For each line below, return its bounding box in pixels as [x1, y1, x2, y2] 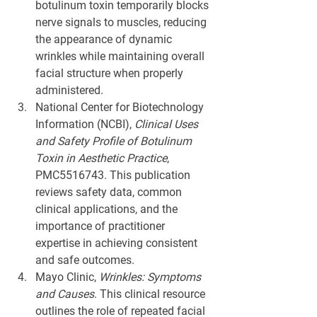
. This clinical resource [94, 287, 208, 301]
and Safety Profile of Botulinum [35, 134, 195, 149]
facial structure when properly [35, 67, 186, 81]
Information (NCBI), [35, 117, 134, 132]
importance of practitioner [35, 219, 168, 234]
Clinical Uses [134, 117, 201, 132]
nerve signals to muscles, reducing [35, 16, 209, 30]
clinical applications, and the [35, 202, 180, 217]
